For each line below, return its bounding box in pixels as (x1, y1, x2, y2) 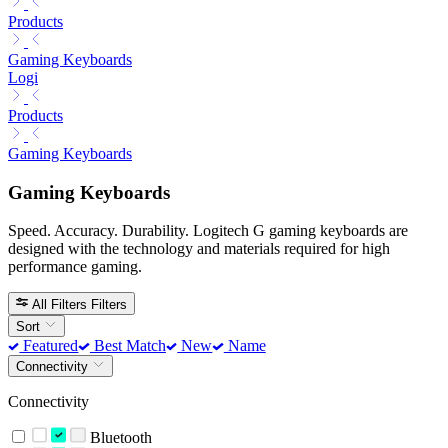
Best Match (89, 336, 166, 354)
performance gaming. (8, 258, 142, 276)
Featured (19, 336, 79, 354)
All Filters (32, 296, 88, 312)
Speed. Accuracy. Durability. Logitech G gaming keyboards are (8, 222, 408, 240)
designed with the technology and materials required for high (8, 240, 390, 258)
